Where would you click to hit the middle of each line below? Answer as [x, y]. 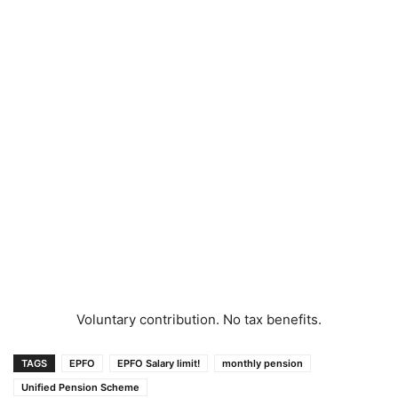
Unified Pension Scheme [80, 388]
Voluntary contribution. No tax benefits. [199, 320]
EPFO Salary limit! [159, 364]
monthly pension [263, 364]
